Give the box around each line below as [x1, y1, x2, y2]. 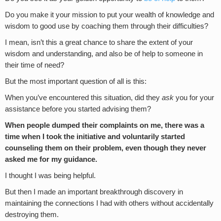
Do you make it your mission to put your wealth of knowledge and [5, 10, 214, 19]
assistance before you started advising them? [5, 105, 151, 113]
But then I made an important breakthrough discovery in [5, 187, 183, 196]
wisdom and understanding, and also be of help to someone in [5, 49, 203, 58]
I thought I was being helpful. [5, 171, 96, 180]
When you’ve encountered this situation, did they [5, 93, 162, 102]
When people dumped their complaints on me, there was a [5, 121, 204, 129]
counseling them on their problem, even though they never [5, 144, 206, 152]
